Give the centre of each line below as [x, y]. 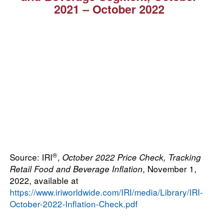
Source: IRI [31, 157]
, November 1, [170, 169]
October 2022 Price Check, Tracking [132, 157]
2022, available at [44, 181]
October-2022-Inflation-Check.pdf [74, 204]
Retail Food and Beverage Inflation [76, 169]
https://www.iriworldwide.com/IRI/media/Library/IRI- [106, 192]
